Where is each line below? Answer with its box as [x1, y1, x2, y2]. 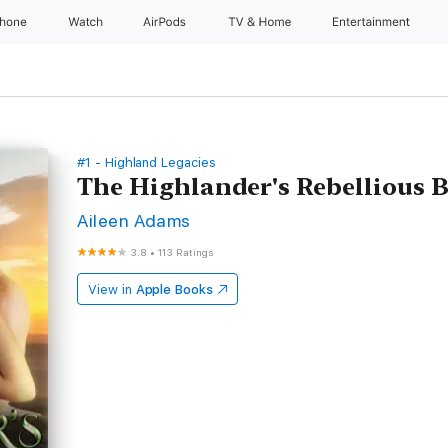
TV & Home [227, 15, 295, 29]
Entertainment [333, 15, 414, 29]
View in [88, 282, 132, 297]
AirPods [143, 15, 190, 29]
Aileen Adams [77, 210, 191, 231]
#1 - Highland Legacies [77, 155, 216, 170]
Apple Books [135, 282, 213, 297]
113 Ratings [158, 246, 215, 258]
